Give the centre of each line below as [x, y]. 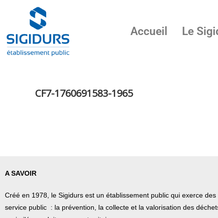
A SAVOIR [21, 173]
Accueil [149, 31]
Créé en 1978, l [29, 195]
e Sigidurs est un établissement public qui [116, 195]
